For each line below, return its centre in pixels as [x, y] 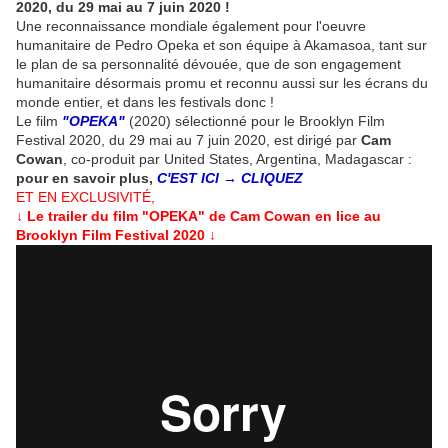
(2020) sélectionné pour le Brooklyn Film [255, 121]
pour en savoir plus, [84, 178]
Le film [39, 121]
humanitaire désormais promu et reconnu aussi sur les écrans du [222, 83]
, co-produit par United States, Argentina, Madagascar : [237, 159]
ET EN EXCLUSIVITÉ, [85, 197]
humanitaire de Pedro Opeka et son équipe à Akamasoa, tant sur [221, 45]
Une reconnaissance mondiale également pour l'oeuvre [191, 26]
